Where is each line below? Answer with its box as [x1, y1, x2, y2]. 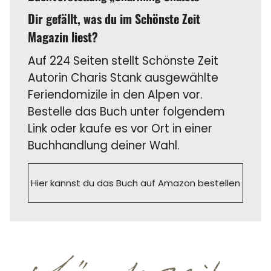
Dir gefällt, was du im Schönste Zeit [28, 9, 201, 28]
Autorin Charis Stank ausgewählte [28, 69, 219, 86]
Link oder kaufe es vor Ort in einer [28, 120, 213, 137]
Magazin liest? [28, 27, 99, 46]
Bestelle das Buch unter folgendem [28, 103, 226, 120]
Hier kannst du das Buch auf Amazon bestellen [31, 176, 240, 189]
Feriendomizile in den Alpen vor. [28, 86, 203, 103]
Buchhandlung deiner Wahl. [28, 137, 180, 154]
